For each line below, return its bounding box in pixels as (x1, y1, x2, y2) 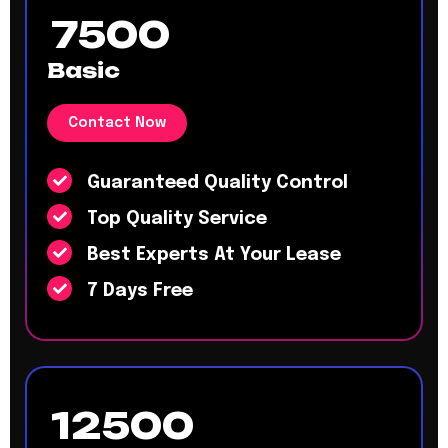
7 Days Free (82, 282, 193, 300)
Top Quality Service (82, 210, 267, 228)
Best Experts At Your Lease (82, 246, 341, 264)
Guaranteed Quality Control (82, 174, 348, 192)
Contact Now (68, 116, 166, 130)
